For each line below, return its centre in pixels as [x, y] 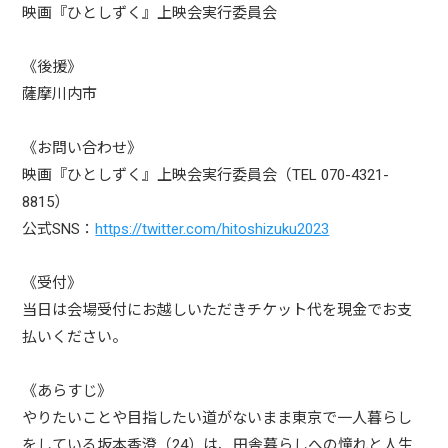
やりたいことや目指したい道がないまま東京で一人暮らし [217, 418]
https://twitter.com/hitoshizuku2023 [212, 229]
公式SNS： [59, 229]
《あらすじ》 [67, 391]
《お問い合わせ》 [82, 148]
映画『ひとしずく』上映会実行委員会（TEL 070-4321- [206, 175]
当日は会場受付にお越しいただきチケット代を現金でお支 [217, 310]
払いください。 [75, 337]
